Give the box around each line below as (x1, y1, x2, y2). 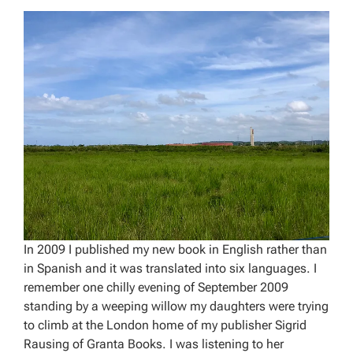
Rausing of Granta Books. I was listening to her (24, 336, 284, 351)
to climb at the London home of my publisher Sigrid (24, 317, 307, 333)
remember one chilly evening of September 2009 (24, 279, 288, 295)
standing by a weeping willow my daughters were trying (24, 298, 329, 314)
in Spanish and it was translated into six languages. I (24, 260, 317, 276)
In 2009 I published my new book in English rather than (24, 241, 327, 257)
